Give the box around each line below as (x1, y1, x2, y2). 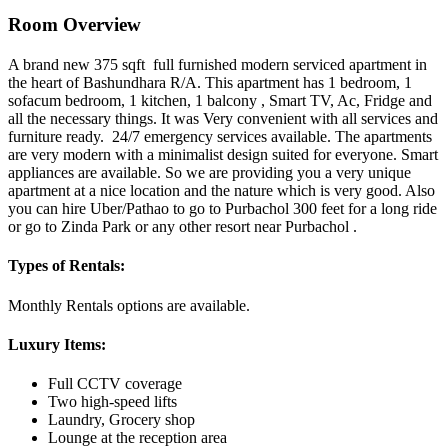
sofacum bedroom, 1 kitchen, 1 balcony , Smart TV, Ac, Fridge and (8, 92, 432, 110)
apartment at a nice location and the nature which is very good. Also (8, 182, 435, 200)
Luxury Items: (8, 335, 106, 353)
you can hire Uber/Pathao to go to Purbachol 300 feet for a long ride (8, 200, 437, 218)
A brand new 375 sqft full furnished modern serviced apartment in (8, 56, 427, 74)
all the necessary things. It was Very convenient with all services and (8, 110, 438, 128)
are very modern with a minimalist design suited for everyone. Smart (8, 146, 438, 164)
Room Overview (8, 14, 141, 36)
